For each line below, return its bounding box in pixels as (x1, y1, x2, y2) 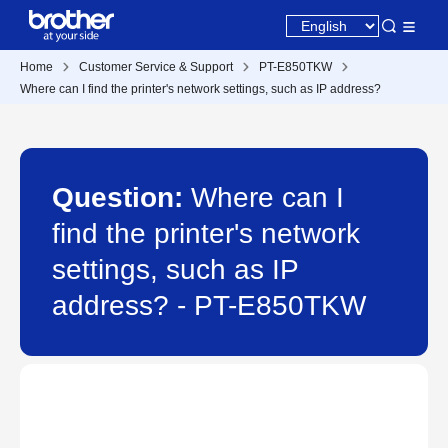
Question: (52, 182, 191, 213)
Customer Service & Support (79, 60, 233, 74)
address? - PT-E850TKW (52, 290, 366, 321)
